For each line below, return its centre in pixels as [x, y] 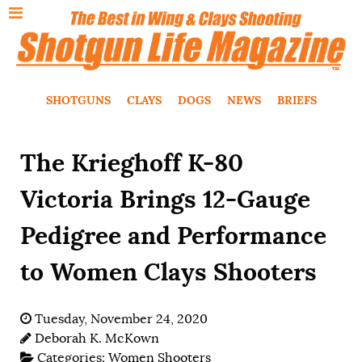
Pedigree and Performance [173, 235]
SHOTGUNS [78, 100]
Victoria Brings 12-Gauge [165, 198]
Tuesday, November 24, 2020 [121, 319]
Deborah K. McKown [97, 338]
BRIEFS [297, 100]
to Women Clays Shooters [168, 271]
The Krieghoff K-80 [132, 162]
